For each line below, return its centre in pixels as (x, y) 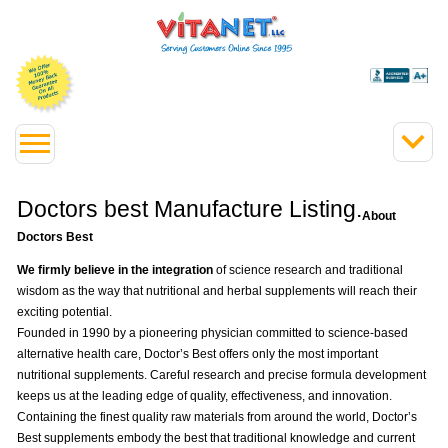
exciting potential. (64, 311)
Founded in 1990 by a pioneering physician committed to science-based (212, 332)
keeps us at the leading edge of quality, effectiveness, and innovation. (204, 395)
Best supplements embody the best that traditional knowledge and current (216, 437)
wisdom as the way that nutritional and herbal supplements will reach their (217, 290)
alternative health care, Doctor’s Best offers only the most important (197, 353)
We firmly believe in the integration (115, 269)
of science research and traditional (308, 269)
